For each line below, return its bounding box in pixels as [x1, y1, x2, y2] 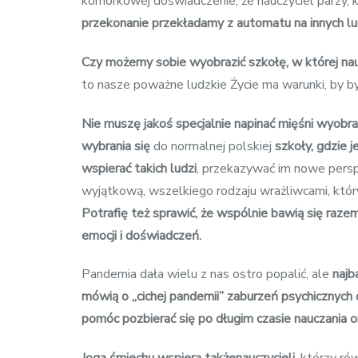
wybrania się [82, 137, 150, 155]
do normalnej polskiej [150, 137, 275, 155]
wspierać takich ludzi [82, 159, 197, 177]
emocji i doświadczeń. [82, 226, 201, 245]
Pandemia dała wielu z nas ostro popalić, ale [82, 265, 332, 284]
